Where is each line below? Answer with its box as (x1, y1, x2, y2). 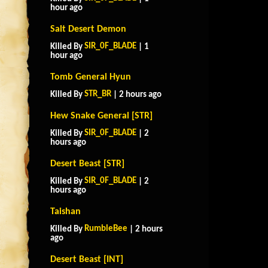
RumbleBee (84, 224, 127, 233)
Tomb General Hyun (50, 72, 131, 82)
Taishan (50, 207, 81, 217)
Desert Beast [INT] (50, 255, 123, 264)
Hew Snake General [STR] (50, 111, 153, 121)
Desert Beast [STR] (50, 159, 124, 169)
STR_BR (84, 90, 111, 99)
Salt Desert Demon (50, 25, 126, 34)
